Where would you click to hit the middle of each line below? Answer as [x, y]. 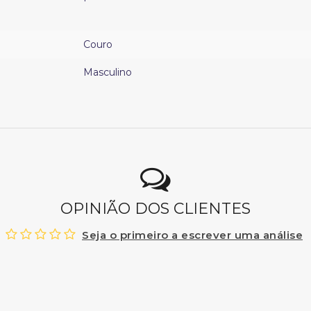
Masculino [108, 72]
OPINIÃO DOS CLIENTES [155, 208]
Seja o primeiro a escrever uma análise [192, 235]
